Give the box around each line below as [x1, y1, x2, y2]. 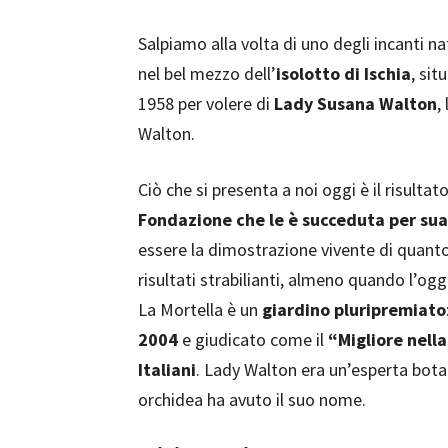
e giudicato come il [178, 328, 328, 351]
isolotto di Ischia [276, 62, 411, 85]
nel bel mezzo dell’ [138, 62, 276, 85]
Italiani [138, 358, 196, 381]
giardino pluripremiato [262, 298, 446, 321]
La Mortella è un [138, 298, 262, 321]
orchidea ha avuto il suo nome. [138, 388, 366, 411]
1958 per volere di [138, 92, 274, 115]
